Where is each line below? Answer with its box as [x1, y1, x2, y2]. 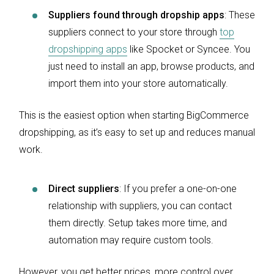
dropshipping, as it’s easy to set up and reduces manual [19, 126, 255, 138]
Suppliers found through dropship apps [48, 9, 224, 21]
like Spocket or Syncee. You [127, 43, 250, 55]
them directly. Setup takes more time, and [48, 217, 227, 229]
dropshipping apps [48, 43, 127, 55]
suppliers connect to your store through [48, 26, 220, 38]
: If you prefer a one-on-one [119, 182, 237, 194]
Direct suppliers [48, 182, 119, 194]
